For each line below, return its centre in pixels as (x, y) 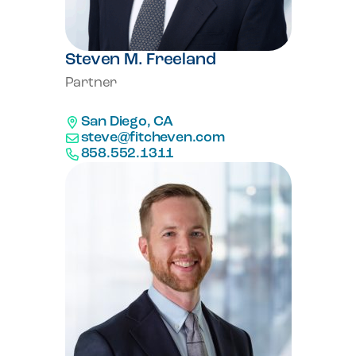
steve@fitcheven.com (153, 138)
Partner (91, 83)
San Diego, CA (127, 122)
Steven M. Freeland (140, 60)
